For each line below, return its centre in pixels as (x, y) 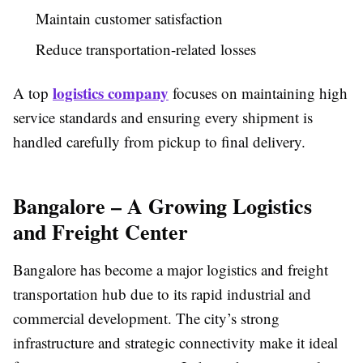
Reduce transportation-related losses (146, 49)
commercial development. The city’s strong (146, 318)
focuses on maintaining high (258, 93)
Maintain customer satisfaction (129, 19)
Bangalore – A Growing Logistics (162, 206)
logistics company (111, 93)
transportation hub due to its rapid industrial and (162, 294)
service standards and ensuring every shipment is (163, 117)
